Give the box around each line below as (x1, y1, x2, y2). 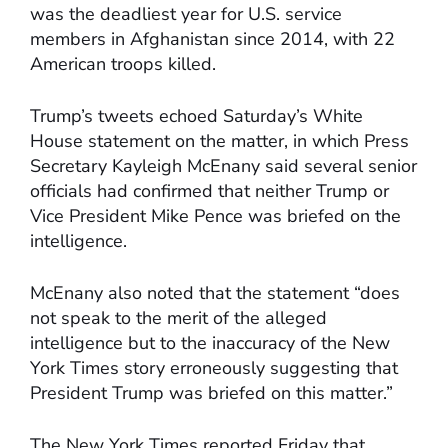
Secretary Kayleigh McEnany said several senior (30, 154, 417, 179)
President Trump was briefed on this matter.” (30, 381, 393, 406)
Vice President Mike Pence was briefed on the (30, 204, 401, 229)
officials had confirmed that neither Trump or (30, 179, 389, 204)
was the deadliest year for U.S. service (30, 2, 342, 27)
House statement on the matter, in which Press (30, 129, 409, 154)
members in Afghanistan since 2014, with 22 (30, 27, 395, 52)
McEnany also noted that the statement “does (30, 281, 400, 306)
